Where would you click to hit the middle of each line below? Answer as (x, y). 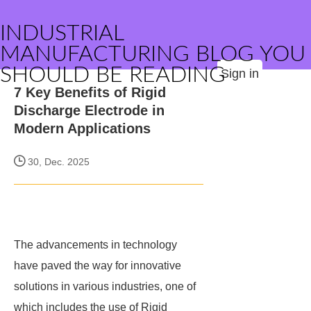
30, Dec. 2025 (57, 162)
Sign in (240, 74)
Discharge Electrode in (89, 110)
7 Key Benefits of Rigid (90, 92)
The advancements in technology (95, 245)
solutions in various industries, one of (105, 286)
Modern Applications (82, 128)
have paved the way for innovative (98, 266)
